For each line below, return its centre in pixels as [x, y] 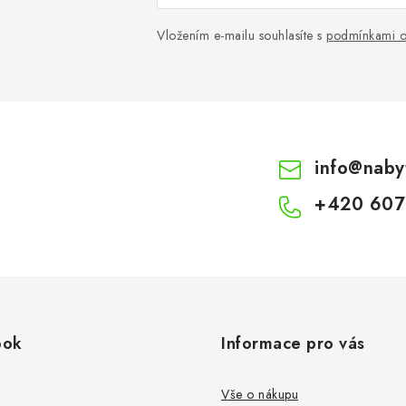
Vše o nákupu [260, 394]
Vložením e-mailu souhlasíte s [242, 36]
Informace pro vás [293, 343]
